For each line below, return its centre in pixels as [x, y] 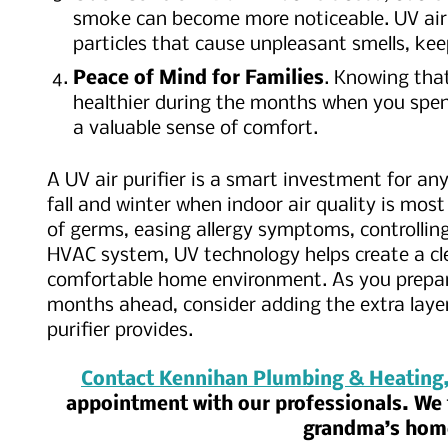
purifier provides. [120, 331]
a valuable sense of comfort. [195, 129]
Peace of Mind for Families [198, 79]
